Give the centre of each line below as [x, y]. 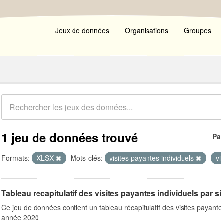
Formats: [16, 158]
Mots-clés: [87, 158]
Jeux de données [82, 30]
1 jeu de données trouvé [70, 137]
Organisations [147, 30]
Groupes [198, 30]
